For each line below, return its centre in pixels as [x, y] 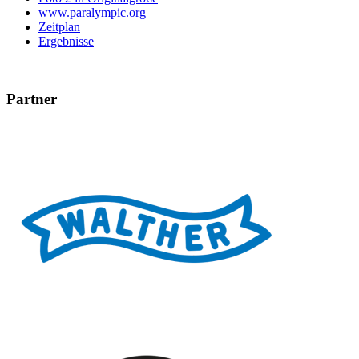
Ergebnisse [66, 41]
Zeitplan [59, 26]
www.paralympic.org [92, 12]
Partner [32, 99]
